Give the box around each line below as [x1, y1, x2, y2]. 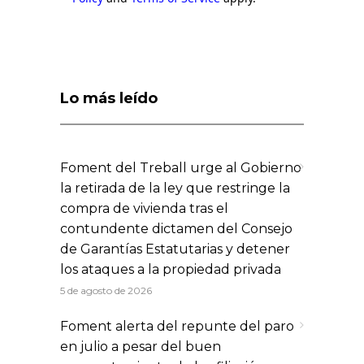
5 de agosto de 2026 [60, 284, 152, 297]
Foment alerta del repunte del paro [60, 318, 294, 334]
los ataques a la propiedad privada [60, 261, 281, 277]
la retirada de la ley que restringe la [60, 180, 290, 196]
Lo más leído [60, 89, 158, 107]
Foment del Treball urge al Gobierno [60, 159, 301, 175]
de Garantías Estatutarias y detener [60, 240, 290, 257]
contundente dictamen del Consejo [60, 220, 292, 236]
